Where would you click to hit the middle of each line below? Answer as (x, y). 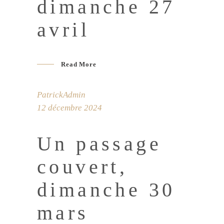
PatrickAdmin (61, 95)
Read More (79, 64)
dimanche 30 (106, 190)
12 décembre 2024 (69, 108)
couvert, (82, 167)
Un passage (99, 144)
